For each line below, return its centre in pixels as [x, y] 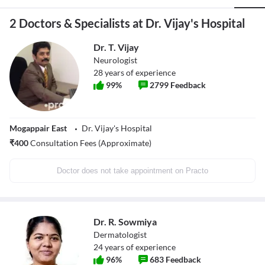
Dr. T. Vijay [116, 47]
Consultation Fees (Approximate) [90, 143]
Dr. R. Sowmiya [125, 222]
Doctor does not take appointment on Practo [132, 171]
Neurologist [115, 60]
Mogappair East [38, 128]
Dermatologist [120, 235]
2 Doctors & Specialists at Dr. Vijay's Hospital [127, 23]
